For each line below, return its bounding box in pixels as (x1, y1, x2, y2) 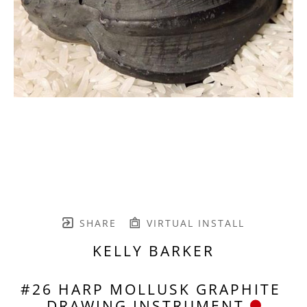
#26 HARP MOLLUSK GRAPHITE (21, 279, 281, 299)
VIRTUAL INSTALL (142, 216, 245, 230)
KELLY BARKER (93, 241, 214, 260)
